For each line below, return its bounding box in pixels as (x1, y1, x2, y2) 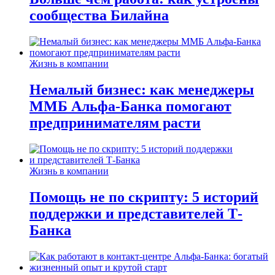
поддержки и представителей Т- (29, 206, 242, 222)
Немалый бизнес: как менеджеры (29, 82, 254, 98)
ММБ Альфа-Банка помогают (29, 98, 231, 115)
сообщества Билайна (29, 7, 169, 24)
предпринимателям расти (29, 115, 201, 131)
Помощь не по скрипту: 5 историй (29, 189, 258, 206)
